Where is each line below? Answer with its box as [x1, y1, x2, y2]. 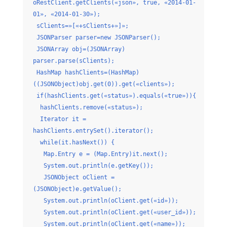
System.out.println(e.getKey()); [32, 162, 154, 169]
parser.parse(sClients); [32, 57, 115, 64]
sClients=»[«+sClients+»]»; [32, 22, 129, 29]
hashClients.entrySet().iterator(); [32, 127, 154, 134]
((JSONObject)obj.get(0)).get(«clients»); [32, 81, 175, 88]
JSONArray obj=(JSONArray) [32, 46, 125, 53]
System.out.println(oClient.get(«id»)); [32, 197, 178, 204]
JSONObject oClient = [32, 174, 115, 181]
